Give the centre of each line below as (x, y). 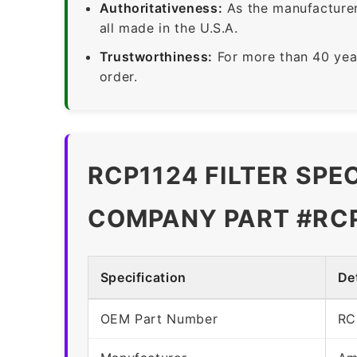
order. (118, 76)
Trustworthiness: (156, 56)
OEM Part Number (159, 318)
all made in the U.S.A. (169, 27)
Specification (143, 277)
